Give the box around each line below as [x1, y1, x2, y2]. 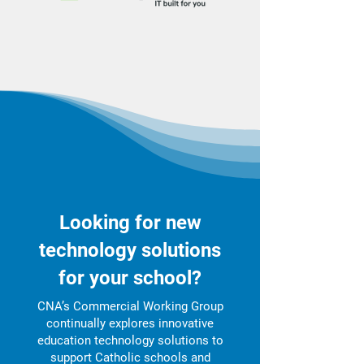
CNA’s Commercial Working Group [37, 299, 223, 314]
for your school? [58, 266, 201, 289]
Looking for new [58, 211, 201, 234]
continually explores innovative [46, 316, 214, 331]
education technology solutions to [37, 333, 223, 348]
